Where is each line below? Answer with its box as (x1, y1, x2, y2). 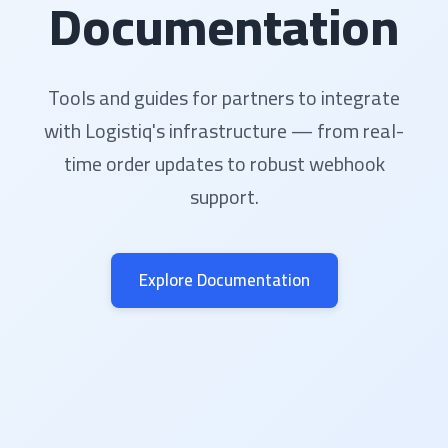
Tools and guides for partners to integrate (48, 79, 400, 117)
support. (189, 178, 259, 216)
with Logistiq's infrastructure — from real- (44, 112, 404, 150)
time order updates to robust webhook (63, 145, 385, 183)
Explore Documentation (138, 264, 310, 296)
